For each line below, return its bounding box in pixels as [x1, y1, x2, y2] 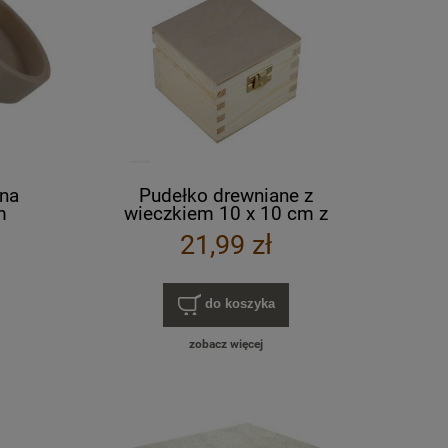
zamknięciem [169, 219, 283, 243]
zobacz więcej [189, 337, 263, 352]
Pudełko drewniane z [139, 183, 313, 207]
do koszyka [204, 296, 275, 312]
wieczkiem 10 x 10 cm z [124, 201, 328, 225]
